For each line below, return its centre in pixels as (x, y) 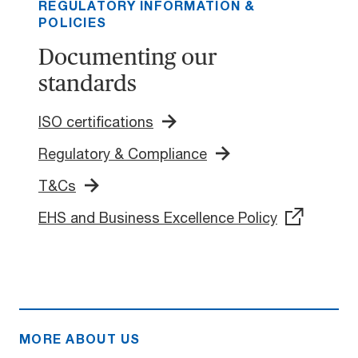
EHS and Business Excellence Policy (158, 217)
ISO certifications (96, 121)
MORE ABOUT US (80, 339)
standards (88, 83)
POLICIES (73, 22)
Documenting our (128, 57)
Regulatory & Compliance (123, 153)
